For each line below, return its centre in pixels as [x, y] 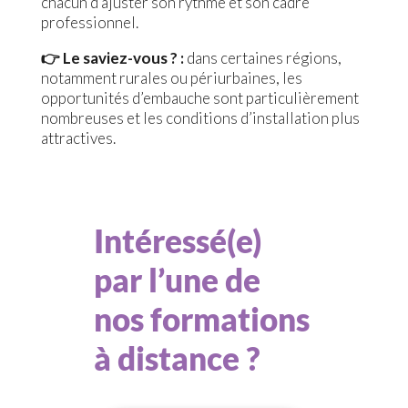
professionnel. [89, 23]
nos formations [201, 319]
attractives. [78, 138]
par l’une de [177, 280]
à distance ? [176, 358]
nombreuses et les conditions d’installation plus [200, 118]
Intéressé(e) [178, 241]
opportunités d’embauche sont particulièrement [199, 98]
